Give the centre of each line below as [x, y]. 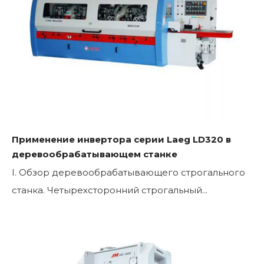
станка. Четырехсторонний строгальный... [110, 190]
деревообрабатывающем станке [95, 154]
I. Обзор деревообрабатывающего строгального [128, 172]
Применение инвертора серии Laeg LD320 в [121, 139]
